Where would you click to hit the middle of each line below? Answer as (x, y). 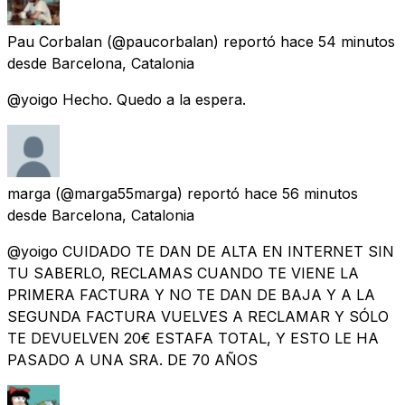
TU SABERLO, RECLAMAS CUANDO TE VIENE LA (183, 273)
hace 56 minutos (301, 193)
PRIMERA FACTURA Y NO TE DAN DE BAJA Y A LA (191, 294)
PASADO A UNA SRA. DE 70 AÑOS (132, 359)
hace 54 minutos (338, 41)
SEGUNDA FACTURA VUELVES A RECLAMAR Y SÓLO (198, 316)
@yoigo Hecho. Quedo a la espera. (127, 99)
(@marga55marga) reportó (147, 193)
